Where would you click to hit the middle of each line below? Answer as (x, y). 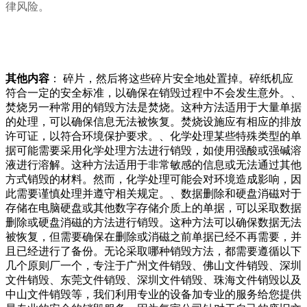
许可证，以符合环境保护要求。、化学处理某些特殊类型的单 (153, 136)
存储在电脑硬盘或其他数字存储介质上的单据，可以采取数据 (153, 208)
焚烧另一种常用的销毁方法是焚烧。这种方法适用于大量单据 (153, 108)
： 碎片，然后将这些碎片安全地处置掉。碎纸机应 (171, 79)
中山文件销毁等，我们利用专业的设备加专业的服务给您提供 (153, 295)
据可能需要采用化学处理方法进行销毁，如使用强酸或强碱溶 (153, 151)
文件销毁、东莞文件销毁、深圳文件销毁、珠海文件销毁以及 (153, 280)
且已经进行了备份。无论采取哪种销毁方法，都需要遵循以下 (153, 251)
